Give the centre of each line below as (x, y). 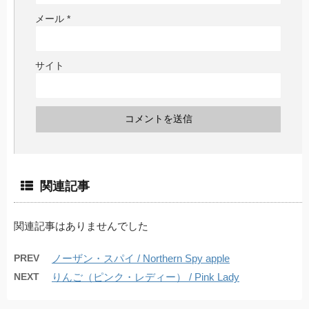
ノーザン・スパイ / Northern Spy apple (141, 258)
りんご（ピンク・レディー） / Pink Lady (146, 277)
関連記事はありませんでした (81, 226)
